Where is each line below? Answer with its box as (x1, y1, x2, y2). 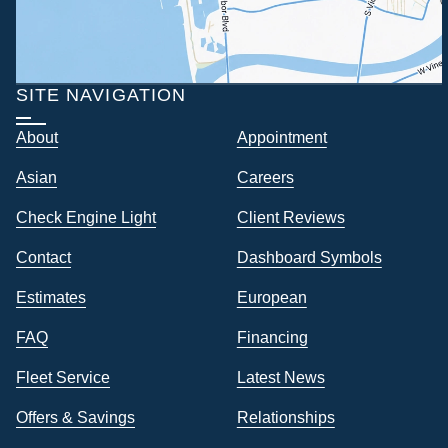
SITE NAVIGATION (16, 84, 186, 105)
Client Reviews (236, 207, 345, 226)
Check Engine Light (16, 207, 156, 226)
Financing (236, 327, 308, 346)
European (236, 287, 307, 306)
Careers (236, 167, 294, 186)
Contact (16, 247, 71, 266)
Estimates (16, 287, 86, 306)
